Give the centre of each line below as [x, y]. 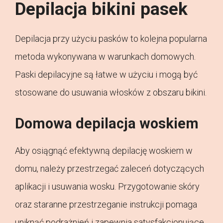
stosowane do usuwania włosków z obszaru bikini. [111, 93]
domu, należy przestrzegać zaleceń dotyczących [110, 169]
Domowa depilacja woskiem [107, 124]
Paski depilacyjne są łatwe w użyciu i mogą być [106, 75]
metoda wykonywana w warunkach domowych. [105, 57]
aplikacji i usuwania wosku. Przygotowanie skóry [107, 187]
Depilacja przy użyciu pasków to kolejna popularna [111, 39]
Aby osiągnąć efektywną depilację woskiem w [104, 151]
